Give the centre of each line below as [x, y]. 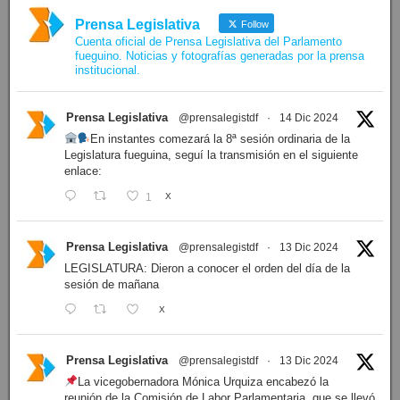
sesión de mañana [111, 285]
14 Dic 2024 [308, 118]
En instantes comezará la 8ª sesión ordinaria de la [221, 139]
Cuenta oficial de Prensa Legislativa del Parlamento [208, 42]
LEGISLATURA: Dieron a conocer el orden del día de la [207, 269]
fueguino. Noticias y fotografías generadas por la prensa [219, 56]
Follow [253, 25]
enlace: [83, 171]
